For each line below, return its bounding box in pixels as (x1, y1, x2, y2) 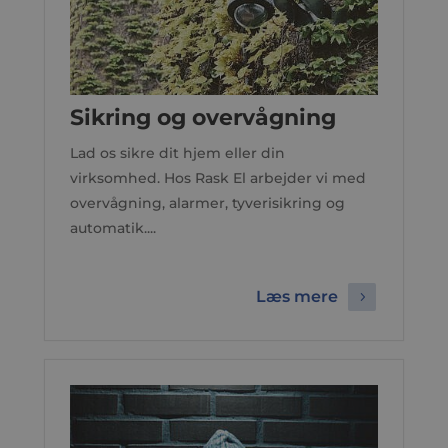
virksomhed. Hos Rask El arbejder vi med (69, 169, 366, 187)
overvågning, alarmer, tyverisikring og (69, 194, 345, 212)
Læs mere (256, 287, 339, 307)
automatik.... (69, 219, 156, 237)
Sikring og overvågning (69, 104, 336, 131)
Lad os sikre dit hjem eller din (69, 144, 285, 162)
